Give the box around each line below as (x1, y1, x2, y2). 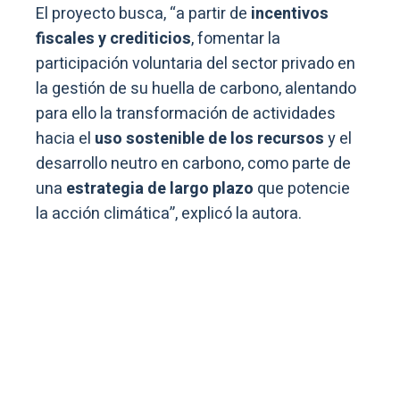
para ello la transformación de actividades (36, 102, 336, 127)
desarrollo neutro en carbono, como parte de (36, 152, 351, 177)
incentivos (251, 2, 329, 27)
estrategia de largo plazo (66, 177, 254, 202)
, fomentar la (191, 27, 280, 52)
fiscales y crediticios (36, 27, 191, 52)
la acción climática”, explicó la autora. (36, 202, 302, 227)
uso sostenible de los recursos (95, 127, 324, 152)
